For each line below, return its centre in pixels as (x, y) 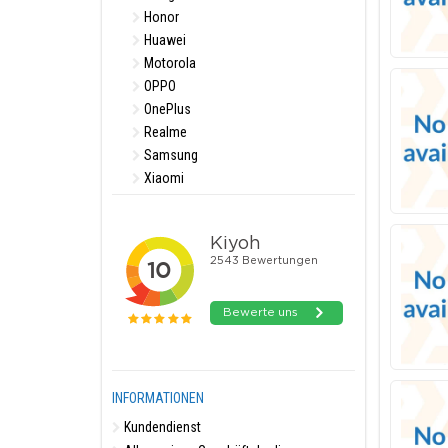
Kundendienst (161, 427)
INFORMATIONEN (158, 398)
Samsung (169, 155)
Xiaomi (162, 178)
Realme (164, 132)
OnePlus (166, 109)
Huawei (163, 40)
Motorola (168, 63)
